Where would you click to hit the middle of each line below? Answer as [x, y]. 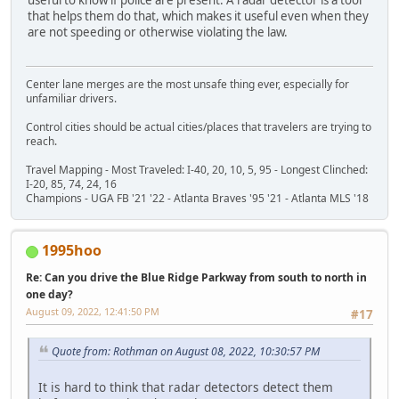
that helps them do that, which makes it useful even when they [198, 16]
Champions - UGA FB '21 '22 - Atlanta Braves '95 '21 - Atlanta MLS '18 [197, 199]
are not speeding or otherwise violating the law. [158, 32]
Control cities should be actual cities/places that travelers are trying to [199, 127]
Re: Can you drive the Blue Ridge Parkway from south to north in [196, 278]
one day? [49, 295]
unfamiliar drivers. [71, 99]
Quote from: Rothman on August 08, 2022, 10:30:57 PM [186, 351]
